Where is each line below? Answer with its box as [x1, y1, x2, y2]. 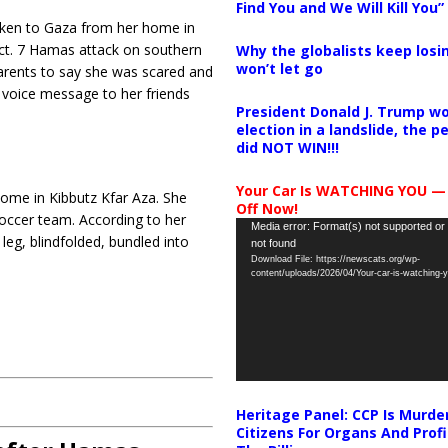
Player [234, 239, 275, 259]
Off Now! [235, 198, 298, 218]
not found [250, 236, 296, 249]
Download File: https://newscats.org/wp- [250, 253, 420, 264]
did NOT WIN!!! [235, 137, 339, 157]
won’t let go [235, 58, 323, 78]
